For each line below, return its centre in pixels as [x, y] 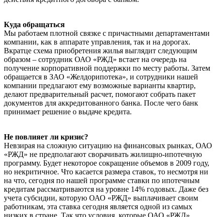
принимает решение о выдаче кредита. [68, 111]
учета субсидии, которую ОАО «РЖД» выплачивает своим [101, 198]
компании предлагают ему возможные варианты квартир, [100, 85]
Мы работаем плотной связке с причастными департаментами [107, 33]
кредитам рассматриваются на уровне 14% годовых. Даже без [106, 189]
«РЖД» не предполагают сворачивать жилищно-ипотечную [103, 154]
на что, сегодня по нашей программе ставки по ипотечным [102, 180]
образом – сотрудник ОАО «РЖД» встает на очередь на [95, 59]
